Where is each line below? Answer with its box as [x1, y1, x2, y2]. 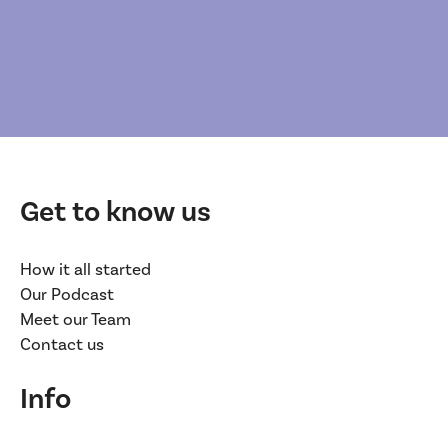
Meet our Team [20, 309, 131, 332]
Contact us [20, 334, 104, 357]
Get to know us [20, 194, 211, 232]
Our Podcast [20, 284, 114, 307]
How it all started [20, 259, 151, 282]
